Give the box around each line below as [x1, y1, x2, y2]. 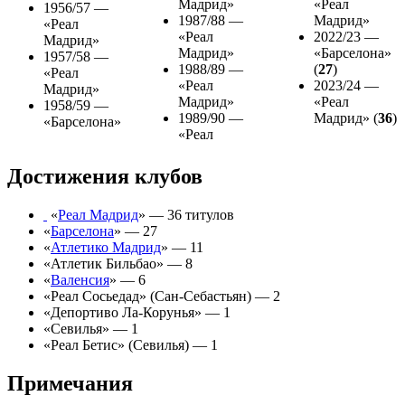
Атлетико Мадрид [51, 240, 161, 256]
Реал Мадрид [58, 207, 138, 223]
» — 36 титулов [138, 207, 234, 223]
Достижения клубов [7, 165, 202, 189]
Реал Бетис [51, 337, 118, 353]
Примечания [7, 372, 133, 396]
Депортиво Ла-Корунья [51, 305, 194, 321]
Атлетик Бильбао [51, 256, 156, 272]
